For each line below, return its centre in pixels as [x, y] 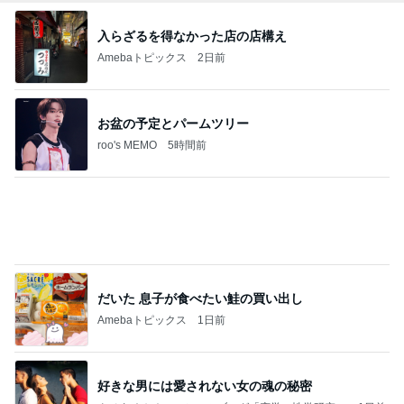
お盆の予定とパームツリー [173, 123]
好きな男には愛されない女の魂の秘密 [205, 386]
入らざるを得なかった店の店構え [192, 36]
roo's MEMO [127, 145]
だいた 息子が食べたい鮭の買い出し [200, 298]
